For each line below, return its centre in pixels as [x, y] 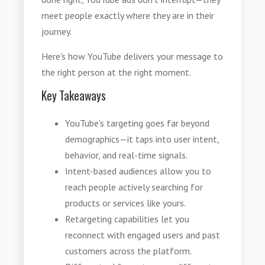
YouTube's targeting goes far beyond [138, 123]
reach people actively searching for [134, 187]
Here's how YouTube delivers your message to [132, 56]
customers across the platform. [129, 251]
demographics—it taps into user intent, [142, 139]
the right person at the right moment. [117, 72]
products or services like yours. [126, 203]
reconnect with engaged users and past [143, 235]
